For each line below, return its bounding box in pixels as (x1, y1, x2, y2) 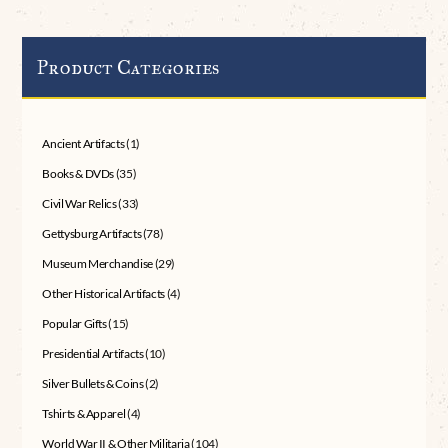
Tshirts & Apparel (42, 406, 126, 422)
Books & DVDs (42, 166, 115, 182)
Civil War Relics (42, 196, 117, 212)
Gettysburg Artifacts (42, 226, 142, 242)
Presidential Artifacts (42, 346, 144, 362)
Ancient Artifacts (42, 136, 125, 152)
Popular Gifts (42, 316, 107, 332)
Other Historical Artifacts (42, 286, 166, 302)
